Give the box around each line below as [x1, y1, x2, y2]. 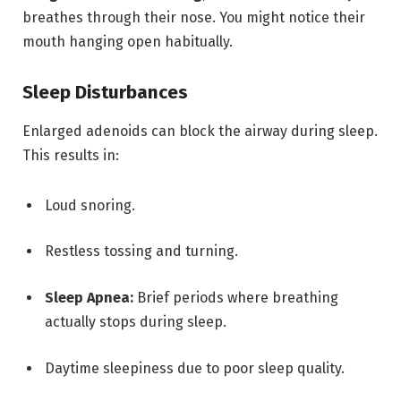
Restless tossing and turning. [45, 243, 238, 260]
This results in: [22, 147, 119, 165]
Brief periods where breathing [133, 289, 338, 307]
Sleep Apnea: [45, 289, 133, 307]
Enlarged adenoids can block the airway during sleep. [22, 123, 378, 141]
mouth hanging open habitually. [22, 32, 233, 50]
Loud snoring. [45, 196, 135, 214]
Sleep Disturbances [22, 81, 188, 103]
